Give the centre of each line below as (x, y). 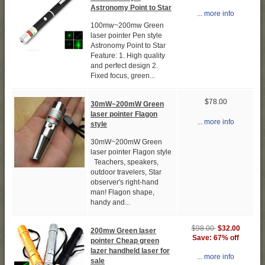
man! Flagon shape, (122, 193)
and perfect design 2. (124, 66)
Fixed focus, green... (123, 76)
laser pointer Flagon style (131, 152)
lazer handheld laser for (130, 251)
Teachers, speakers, (125, 162)
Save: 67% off (216, 238)
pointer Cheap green (125, 240)
